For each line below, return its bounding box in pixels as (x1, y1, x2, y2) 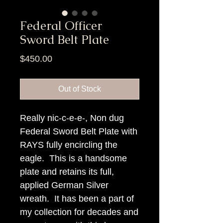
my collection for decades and (20, 207, 138, 217)
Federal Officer (20, 17, 102, 33)
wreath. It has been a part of (20, 193, 134, 204)
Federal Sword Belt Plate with (20, 126, 137, 136)
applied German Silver (20, 180, 109, 190)
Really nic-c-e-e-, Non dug (20, 112, 124, 123)
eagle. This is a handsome (20, 153, 127, 163)
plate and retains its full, (20, 166, 114, 177)
